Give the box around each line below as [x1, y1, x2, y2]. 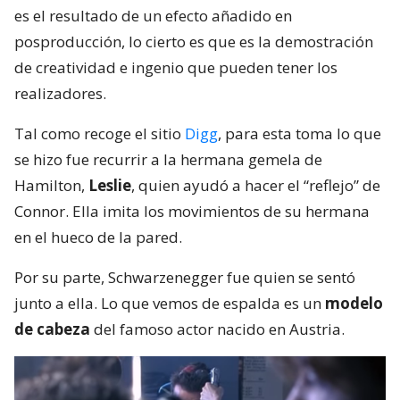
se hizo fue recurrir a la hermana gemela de [14, 148, 322, 170]
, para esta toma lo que [218, 122, 381, 144]
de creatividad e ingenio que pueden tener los [14, 56, 337, 78]
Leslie [88, 174, 131, 196]
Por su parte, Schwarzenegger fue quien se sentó [14, 266, 355, 287]
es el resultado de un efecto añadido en [14, 4, 292, 26]
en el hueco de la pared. [14, 226, 182, 247]
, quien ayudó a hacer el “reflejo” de [131, 174, 380, 196]
